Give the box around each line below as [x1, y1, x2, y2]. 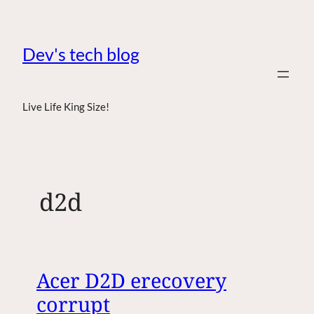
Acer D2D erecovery [36, 266, 226, 294]
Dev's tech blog [22, 43, 139, 64]
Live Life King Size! [22, 100, 109, 113]
